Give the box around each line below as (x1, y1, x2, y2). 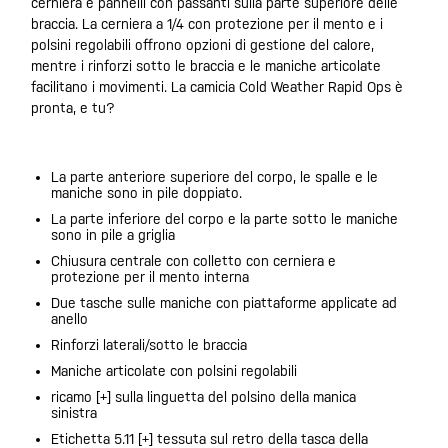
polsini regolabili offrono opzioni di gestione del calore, (31, 37, 374, 53)
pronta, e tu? (31, 100, 115, 116)
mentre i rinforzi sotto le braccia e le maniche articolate (31, 58, 381, 74)
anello (51, 311, 88, 327)
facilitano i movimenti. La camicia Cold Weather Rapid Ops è (31, 79, 403, 95)
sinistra (51, 405, 97, 421)
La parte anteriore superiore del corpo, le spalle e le (51, 169, 378, 185)
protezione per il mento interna (51, 269, 249, 285)
